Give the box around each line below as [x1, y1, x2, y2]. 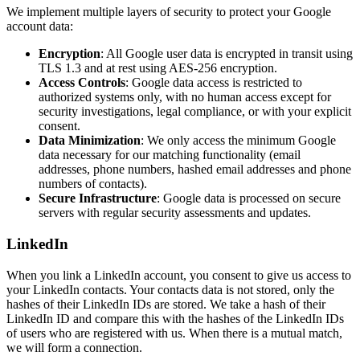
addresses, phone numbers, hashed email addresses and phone [39, 162, 351, 177]
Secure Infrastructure [39, 191, 157, 206]
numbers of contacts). [39, 177, 147, 191]
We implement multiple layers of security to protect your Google [6, 5, 331, 19]
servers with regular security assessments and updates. [39, 206, 311, 220]
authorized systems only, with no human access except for [39, 90, 331, 104]
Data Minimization [39, 133, 141, 148]
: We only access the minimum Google [141, 133, 336, 148]
